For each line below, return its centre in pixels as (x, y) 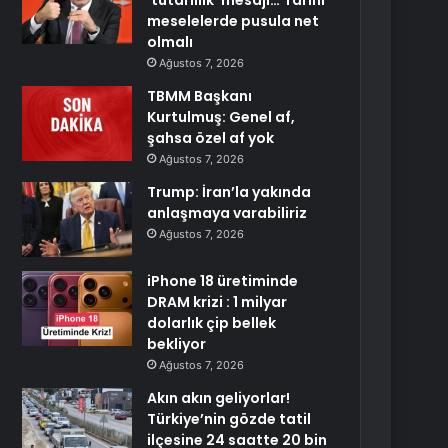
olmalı (170, 42)
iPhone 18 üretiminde (223, 281)
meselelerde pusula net (233, 21)
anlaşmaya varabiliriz (227, 213)
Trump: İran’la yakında (229, 192)
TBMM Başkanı (200, 96)
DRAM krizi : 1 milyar (217, 302)
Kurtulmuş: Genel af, (221, 117)
